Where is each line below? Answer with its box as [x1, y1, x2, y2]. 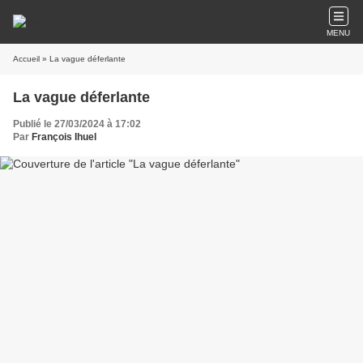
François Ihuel [32, 131, 96, 143]
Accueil [13, 54, 40, 63]
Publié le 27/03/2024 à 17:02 [13, 118, 141, 130]
